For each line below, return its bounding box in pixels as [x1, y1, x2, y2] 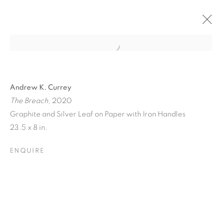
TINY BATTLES [53, 177, 169, 191]
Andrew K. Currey [10, 84, 71, 91]
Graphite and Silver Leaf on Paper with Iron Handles [10, 111, 185, 118]
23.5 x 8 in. [10, 124, 48, 131]
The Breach [10, 97, 48, 105]
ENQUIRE [10, 148, 45, 154]
